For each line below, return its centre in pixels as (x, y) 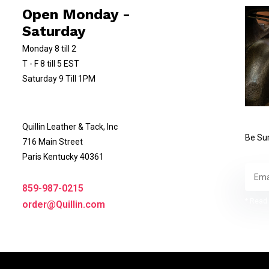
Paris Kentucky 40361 (63, 157)
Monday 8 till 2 (49, 49)
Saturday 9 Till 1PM (59, 79)
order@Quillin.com (63, 204)
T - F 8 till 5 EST (50, 64)
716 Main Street (52, 142)
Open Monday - (76, 14)
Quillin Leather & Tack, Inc (70, 127)
